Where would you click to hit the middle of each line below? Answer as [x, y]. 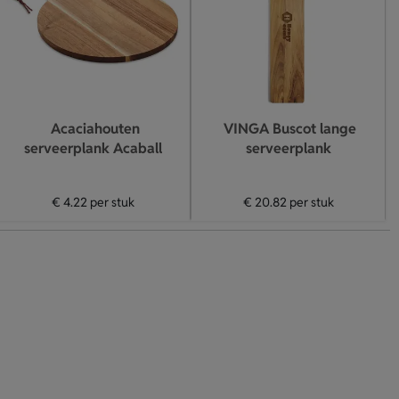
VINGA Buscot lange [290, 129]
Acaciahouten [95, 129]
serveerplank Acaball [93, 148]
